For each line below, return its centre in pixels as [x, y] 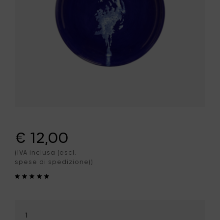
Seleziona [32, 204]
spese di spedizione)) [54, 162]
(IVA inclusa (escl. [45, 152]
